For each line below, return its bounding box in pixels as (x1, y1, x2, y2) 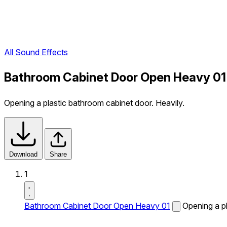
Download (9, 150, 37, 158)
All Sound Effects (4, 47, 68, 58)
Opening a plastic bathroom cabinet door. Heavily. (4, 98, 184, 108)
